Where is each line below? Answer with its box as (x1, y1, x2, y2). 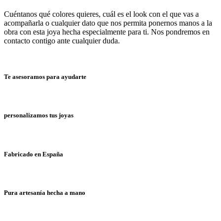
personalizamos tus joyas (4, 111, 74, 119)
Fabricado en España (4, 150, 63, 158)
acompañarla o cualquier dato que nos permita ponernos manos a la (4, 18, 212, 27)
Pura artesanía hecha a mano (4, 189, 85, 197)
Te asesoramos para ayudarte (4, 73, 86, 81)
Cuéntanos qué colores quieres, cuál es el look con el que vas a (4, 9, 199, 18)
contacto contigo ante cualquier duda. (4, 36, 120, 45)
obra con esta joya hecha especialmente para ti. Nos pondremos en (4, 27, 210, 36)
